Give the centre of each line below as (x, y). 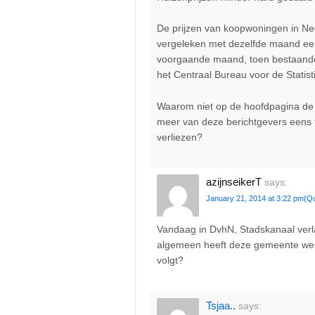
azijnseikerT (234, 182)
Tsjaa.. (221, 305)
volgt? (170, 261)
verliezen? (180, 137)
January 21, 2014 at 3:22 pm (255, 198)
